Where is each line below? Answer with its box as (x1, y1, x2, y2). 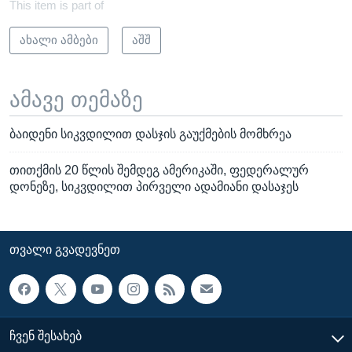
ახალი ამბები (20, 33, 98, 46)
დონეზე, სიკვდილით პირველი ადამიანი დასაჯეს (9, 180, 299, 193)
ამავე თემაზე (9, 87, 143, 112)
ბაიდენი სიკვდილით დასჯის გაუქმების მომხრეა (9, 127, 291, 141)
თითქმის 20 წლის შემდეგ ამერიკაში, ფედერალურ (9, 163, 309, 177)
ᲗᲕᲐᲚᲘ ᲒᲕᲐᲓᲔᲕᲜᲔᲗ (9, 243, 120, 256)
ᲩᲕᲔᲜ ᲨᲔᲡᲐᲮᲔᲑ (9, 329, 82, 343)
